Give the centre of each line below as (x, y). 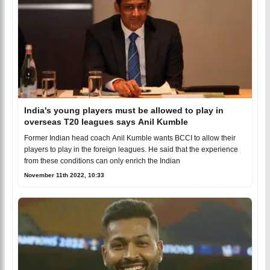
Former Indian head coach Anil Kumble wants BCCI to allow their (130, 138)
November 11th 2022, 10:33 (64, 175)
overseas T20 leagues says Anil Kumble (106, 122)
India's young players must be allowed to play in (124, 110)
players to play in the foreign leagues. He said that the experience (131, 149)
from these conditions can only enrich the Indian (102, 161)
